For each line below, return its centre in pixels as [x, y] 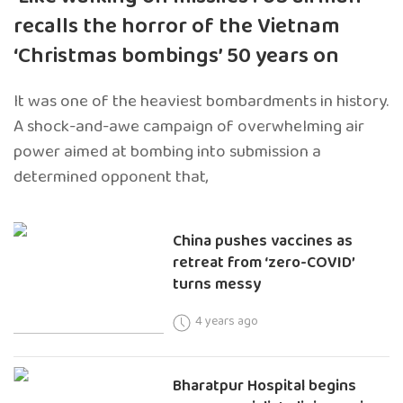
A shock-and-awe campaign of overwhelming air [189, 126]
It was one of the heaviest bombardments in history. [201, 101]
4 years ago [227, 321]
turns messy [217, 284]
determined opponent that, [111, 176]
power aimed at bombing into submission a [167, 151]
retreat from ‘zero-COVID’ [264, 262]
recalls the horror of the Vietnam [177, 26]
